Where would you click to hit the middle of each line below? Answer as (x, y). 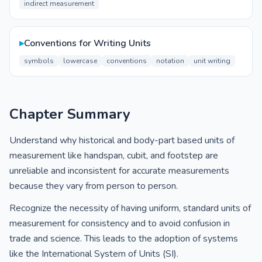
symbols (39, 61)
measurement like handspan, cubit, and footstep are (114, 156)
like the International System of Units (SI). (94, 254)
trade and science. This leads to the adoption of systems (124, 239)
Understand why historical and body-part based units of (122, 140)
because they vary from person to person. (94, 186)
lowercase (80, 61)
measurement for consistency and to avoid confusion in (120, 223)
